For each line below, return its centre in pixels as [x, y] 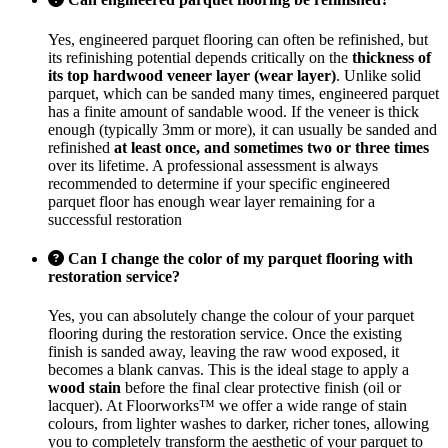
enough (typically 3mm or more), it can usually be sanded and [242, 129]
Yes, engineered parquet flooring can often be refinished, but [238, 39]
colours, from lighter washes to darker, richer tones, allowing [238, 424]
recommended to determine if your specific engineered [219, 183]
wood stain [84, 388]
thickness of [391, 57]
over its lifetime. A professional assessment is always [213, 165]
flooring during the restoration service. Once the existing [225, 334]
